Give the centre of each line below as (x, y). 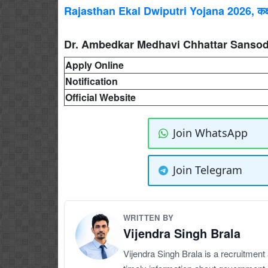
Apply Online (95, 65)
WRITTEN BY (148, 217)
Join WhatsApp (210, 133)
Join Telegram (207, 170)
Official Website (100, 97)
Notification (92, 81)
